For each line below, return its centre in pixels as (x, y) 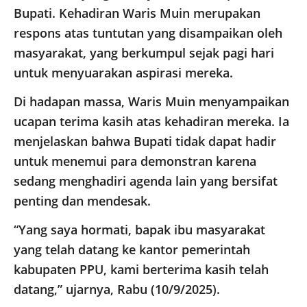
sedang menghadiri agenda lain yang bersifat (146, 181)
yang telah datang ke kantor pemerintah (132, 250)
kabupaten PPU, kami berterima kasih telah (141, 270)
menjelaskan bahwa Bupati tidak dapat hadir (145, 142)
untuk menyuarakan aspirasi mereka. (123, 73)
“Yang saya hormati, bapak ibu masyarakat (139, 230)
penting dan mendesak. (82, 201)
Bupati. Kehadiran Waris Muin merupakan (137, 13)
